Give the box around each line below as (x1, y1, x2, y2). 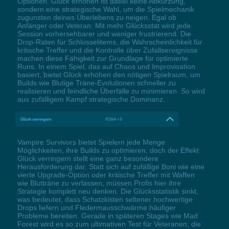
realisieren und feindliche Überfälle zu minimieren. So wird (17, 86, 205, 95)
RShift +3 (105, 116, 122, 122)
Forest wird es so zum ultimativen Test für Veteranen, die (17, 219, 201, 228)
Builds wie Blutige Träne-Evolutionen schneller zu (17, 78, 176, 87)
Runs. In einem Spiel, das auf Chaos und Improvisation (17, 62, 195, 71)
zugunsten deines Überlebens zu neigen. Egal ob (17, 13, 176, 21)
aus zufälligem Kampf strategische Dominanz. (17, 95, 165, 103)
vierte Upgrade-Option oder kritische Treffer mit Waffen (17, 170, 195, 179)
